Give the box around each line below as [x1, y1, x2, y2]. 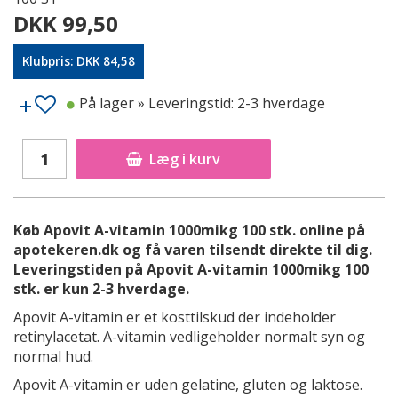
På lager [79, 93, 138, 114]
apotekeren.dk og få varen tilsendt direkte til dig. [13, 240, 372, 259]
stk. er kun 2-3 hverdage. [13, 279, 189, 298]
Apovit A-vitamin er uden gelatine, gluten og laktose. [13, 375, 362, 394]
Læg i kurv [149, 149, 220, 169]
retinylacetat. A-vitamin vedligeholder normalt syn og [13, 327, 365, 346]
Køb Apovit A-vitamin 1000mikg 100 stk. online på [13, 220, 365, 240]
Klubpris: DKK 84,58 [22, 53, 135, 69]
